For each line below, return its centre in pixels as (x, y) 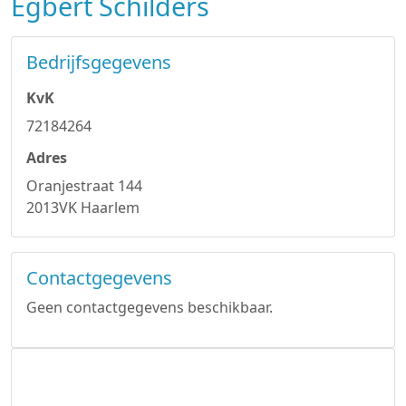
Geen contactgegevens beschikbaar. (150, 307)
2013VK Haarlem (83, 208)
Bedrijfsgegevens (99, 62)
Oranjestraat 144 (84, 186)
